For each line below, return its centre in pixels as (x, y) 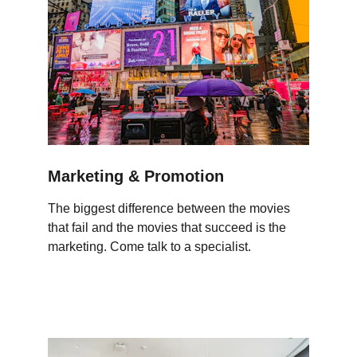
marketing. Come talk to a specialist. (149, 247)
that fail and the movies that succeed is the (169, 228)
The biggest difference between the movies (171, 208)
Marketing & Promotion (136, 176)
